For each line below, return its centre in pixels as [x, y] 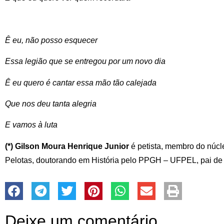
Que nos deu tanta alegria [51, 103]
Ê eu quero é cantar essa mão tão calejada [81, 82]
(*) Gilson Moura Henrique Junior [67, 146]
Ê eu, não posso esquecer [51, 40]
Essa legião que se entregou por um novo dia [85, 61]
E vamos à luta [31, 125]
